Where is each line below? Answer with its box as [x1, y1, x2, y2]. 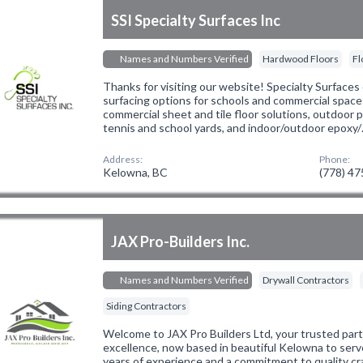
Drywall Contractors [263, 273, 350, 286]
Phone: [319, 152, 351, 165]
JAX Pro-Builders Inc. [111, 232, 250, 250]
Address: [103, 152, 143, 165]
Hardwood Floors [263, 52, 340, 65]
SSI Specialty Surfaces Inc [111, 11, 281, 29]
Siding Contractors [106, 299, 187, 312]
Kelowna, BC [103, 164, 169, 179]
